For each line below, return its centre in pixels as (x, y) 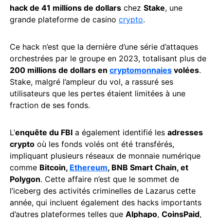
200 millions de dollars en (60, 70)
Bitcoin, (54, 167)
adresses (185, 132)
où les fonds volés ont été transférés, (104, 144)
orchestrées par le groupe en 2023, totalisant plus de (108, 58)
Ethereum (89, 167)
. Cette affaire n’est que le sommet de (110, 179)
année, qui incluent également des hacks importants (106, 202)
